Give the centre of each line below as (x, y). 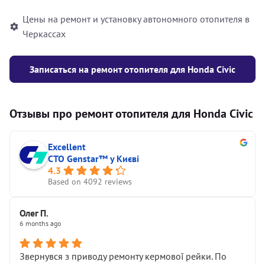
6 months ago (40, 223)
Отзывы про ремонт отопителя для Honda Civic (131, 114)
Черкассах (44, 34)
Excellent (67, 147)
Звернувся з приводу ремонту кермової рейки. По (123, 256)
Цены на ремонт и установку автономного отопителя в (136, 19)
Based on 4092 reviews (90, 182)
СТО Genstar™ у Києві (93, 159)
